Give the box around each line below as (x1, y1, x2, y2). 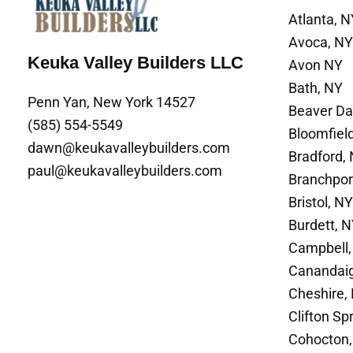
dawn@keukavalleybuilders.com (28, 139, 230, 157)
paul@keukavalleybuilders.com (28, 162, 222, 180)
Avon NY (288, 57, 343, 73)
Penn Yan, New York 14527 (28, 94, 195, 111)
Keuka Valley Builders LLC (28, 52, 243, 72)
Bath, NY (288, 80, 343, 96)
